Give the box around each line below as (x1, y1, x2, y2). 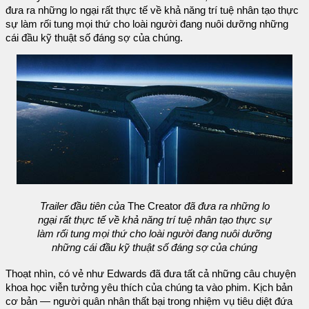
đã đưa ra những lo (183, 201, 270, 212)
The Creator (124, 201, 184, 212)
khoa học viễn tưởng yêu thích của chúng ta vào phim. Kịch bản (6, 281, 292, 293)
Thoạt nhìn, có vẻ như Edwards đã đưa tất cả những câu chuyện (6, 268, 296, 279)
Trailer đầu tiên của (39, 201, 125, 212)
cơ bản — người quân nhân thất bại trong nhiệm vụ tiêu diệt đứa (6, 295, 292, 307)
